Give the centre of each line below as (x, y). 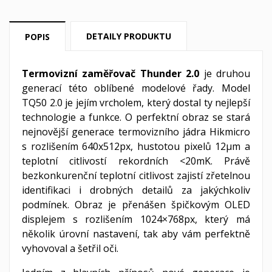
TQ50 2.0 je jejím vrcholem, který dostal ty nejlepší (136, 102)
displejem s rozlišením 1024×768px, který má (136, 219)
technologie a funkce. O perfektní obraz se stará (136, 117)
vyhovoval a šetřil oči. (71, 248)
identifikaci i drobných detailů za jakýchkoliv (136, 190)
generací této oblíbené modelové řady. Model (136, 88)
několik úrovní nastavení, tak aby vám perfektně (136, 233)
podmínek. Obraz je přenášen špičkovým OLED (136, 204)
